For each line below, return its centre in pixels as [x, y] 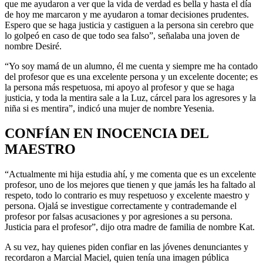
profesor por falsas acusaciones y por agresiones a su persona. [119, 216]
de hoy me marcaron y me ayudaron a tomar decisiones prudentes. [127, 15]
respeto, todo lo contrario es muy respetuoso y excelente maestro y [127, 195]
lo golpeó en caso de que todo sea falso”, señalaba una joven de [122, 36]
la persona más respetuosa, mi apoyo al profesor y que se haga [119, 87]
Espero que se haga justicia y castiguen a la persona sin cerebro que [129, 25]
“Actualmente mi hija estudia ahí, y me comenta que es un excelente [130, 174]
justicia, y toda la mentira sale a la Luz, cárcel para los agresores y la [130, 98]
